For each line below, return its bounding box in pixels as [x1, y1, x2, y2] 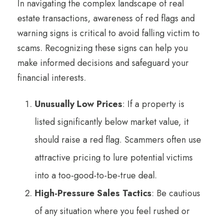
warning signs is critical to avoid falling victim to [17, 26, 200, 40]
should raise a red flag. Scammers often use [35, 133, 201, 146]
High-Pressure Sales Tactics [35, 186, 152, 200]
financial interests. [17, 71, 86, 84]
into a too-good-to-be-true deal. [35, 168, 157, 182]
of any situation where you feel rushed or [35, 204, 190, 218]
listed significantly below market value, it [35, 115, 189, 128]
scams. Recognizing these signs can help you [17, 41, 188, 55]
